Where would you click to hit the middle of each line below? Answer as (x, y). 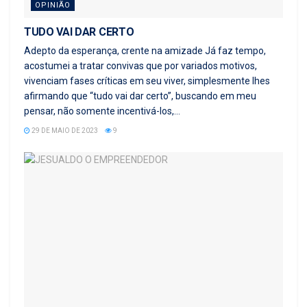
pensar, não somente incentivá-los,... (102, 111)
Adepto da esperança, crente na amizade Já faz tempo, (145, 50)
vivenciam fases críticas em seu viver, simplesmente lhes (147, 81)
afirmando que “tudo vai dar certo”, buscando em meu (140, 96)
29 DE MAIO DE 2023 (64, 130)
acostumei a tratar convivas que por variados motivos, (140, 65)
